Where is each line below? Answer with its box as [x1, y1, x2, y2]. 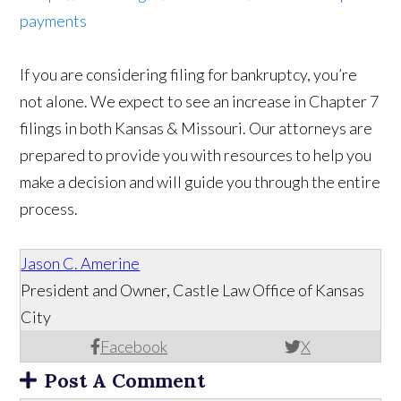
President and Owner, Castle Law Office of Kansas [21, 279, 365, 300]
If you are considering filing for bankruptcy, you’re [20, 64, 358, 84]
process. [20, 198, 79, 218]
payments [20, 10, 88, 30]
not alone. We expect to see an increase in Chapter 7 [20, 90, 380, 111]
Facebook [99, 336, 167, 356]
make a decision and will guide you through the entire [20, 171, 381, 192]
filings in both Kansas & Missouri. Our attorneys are [20, 117, 373, 138]
